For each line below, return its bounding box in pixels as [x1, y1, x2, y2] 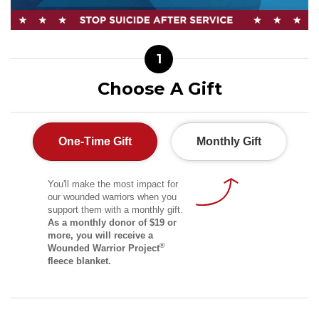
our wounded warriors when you [47, 192, 177, 203]
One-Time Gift [58, 135, 132, 148]
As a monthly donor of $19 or [47, 217, 177, 229]
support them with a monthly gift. [47, 204, 183, 216]
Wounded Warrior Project [47, 243, 159, 254]
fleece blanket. [47, 256, 111, 267]
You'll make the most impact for [47, 179, 178, 190]
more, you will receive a [47, 230, 153, 241]
